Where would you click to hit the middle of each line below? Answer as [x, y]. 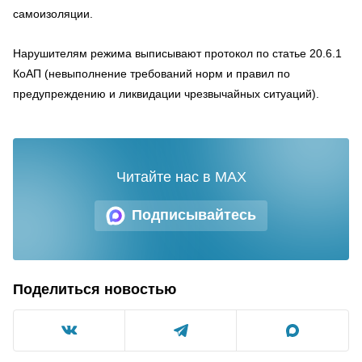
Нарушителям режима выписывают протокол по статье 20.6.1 [177, 53]
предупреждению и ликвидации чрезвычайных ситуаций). [166, 93]
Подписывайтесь [194, 215]
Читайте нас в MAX [181, 177]
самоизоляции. [53, 13]
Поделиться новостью [95, 289]
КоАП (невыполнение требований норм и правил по [152, 73]
